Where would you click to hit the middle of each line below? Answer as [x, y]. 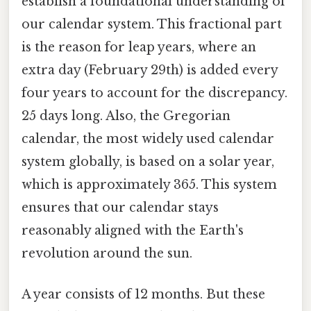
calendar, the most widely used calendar [148, 138]
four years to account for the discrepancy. [154, 93]
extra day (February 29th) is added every [150, 70]
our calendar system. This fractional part [152, 24]
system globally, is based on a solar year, [148, 161]
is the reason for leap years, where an [139, 47]
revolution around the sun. [107, 253]
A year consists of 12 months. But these [143, 295]
